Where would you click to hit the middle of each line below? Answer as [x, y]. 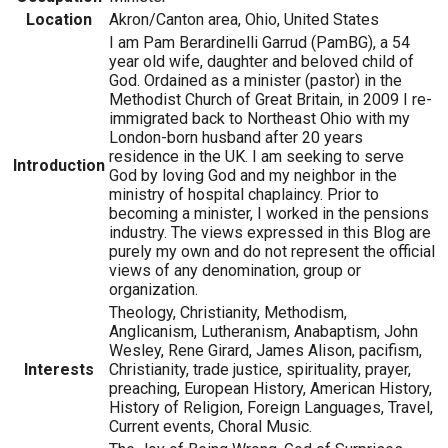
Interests [59, 369]
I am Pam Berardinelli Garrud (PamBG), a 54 [259, 42]
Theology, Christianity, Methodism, [228, 312]
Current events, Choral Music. [210, 426]
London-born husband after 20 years [236, 137]
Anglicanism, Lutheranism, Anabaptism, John [263, 331]
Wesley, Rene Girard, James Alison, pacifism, [265, 350]
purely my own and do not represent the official [272, 251]
